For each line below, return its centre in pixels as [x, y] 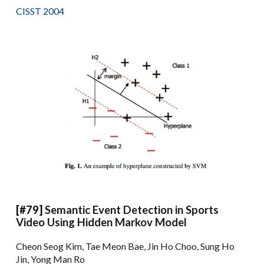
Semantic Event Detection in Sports [132, 209]
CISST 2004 [40, 11]
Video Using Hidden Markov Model [102, 222]
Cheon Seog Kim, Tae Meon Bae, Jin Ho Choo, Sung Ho [126, 246]
